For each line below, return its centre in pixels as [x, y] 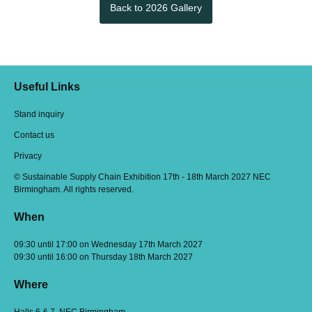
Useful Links [47, 87]
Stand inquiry [39, 115]
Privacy [28, 156]
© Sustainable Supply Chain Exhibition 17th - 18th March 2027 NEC [142, 177]
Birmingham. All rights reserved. [74, 190]
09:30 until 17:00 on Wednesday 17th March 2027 [108, 245]
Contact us [34, 135]
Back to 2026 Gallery [156, 7]
